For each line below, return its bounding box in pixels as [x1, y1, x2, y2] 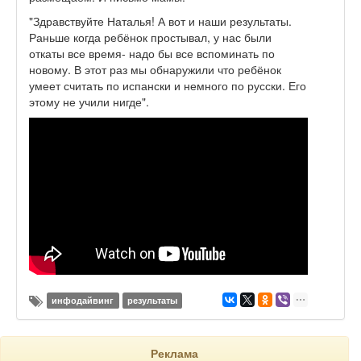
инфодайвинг [52, 293, 114, 306]
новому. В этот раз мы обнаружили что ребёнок [29, 61, 281, 78]
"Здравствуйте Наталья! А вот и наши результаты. [29, 13, 292, 30]
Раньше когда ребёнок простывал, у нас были [29, 29, 272, 46]
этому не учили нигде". [29, 93, 149, 110]
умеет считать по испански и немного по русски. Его [29, 77, 306, 94]
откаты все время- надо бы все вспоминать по [29, 45, 275, 62]
